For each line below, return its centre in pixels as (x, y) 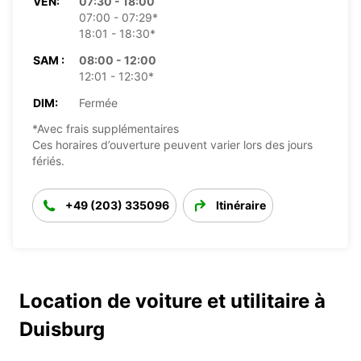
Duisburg (62, 329)
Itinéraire (241, 205)
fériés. (48, 160)
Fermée (98, 102)
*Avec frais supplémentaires (106, 128)
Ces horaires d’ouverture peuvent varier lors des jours (172, 144)
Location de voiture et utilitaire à (172, 301)
